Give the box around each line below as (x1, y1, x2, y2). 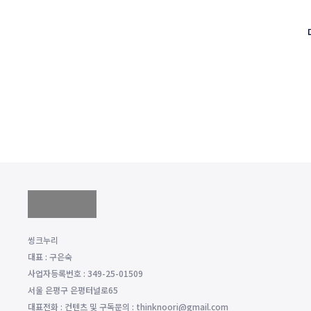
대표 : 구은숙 (28, 251, 72, 262)
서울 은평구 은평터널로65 (28, 284, 118, 296)
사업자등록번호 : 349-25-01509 (28, 267, 143, 279)
